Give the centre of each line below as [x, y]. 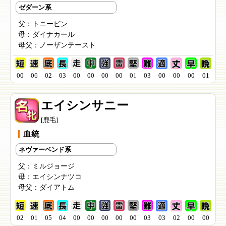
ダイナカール [53, 35]
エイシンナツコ [57, 177]
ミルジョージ [53, 166]
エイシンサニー [85, 106]
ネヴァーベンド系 [45, 150]
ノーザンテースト [68, 45]
